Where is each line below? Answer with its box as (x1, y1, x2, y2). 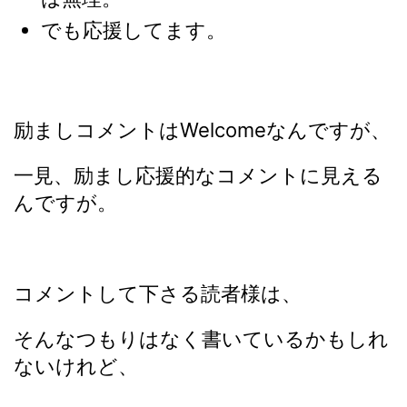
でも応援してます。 (41, 18, 226, 42)
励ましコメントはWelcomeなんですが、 (14, 118, 391, 142)
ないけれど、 (14, 354, 138, 378)
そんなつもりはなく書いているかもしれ (14, 327, 389, 351)
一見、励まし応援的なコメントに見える (14, 164, 382, 187)
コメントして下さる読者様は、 (14, 282, 302, 305)
